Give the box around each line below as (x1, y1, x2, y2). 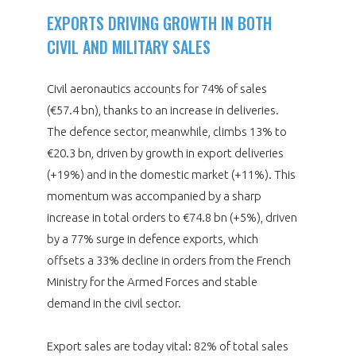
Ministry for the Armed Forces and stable (46, 274, 257, 288)
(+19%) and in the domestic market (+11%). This (46, 167, 296, 181)
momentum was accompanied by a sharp (46, 188, 261, 203)
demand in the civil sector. (46, 296, 181, 310)
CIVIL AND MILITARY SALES (46, 34, 211, 59)
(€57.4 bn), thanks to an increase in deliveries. (46, 103, 279, 117)
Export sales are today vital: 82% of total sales (46, 339, 288, 353)
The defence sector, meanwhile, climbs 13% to (46, 124, 287, 138)
